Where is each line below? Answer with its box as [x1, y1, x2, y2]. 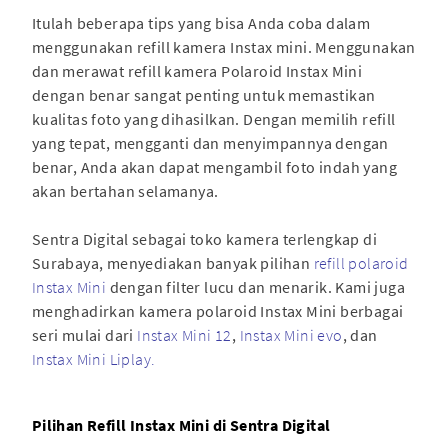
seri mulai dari [31, 324, 134, 345]
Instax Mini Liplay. [31, 348, 156, 369]
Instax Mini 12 [133, 324, 232, 345]
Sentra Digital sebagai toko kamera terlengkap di [31, 228, 377, 249]
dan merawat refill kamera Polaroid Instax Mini [31, 60, 363, 81]
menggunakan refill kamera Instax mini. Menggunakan [31, 36, 416, 57]
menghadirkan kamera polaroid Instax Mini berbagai [31, 300, 404, 321]
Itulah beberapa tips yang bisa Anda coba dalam [31, 12, 371, 33]
